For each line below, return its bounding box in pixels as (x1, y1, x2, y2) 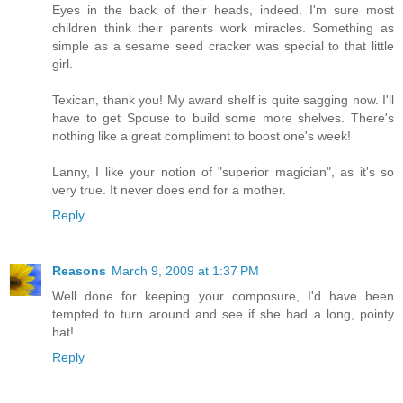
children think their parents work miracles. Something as (52, 20, 394, 35)
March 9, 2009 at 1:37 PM (112, 263, 259, 278)
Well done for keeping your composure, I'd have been (52, 288, 394, 303)
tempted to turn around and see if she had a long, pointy (52, 306, 394, 321)
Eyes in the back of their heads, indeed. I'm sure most (52, 2, 394, 17)
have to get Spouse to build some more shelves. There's (52, 110, 394, 125)
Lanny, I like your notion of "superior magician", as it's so (52, 164, 394, 179)
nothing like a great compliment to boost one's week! (52, 128, 351, 143)
